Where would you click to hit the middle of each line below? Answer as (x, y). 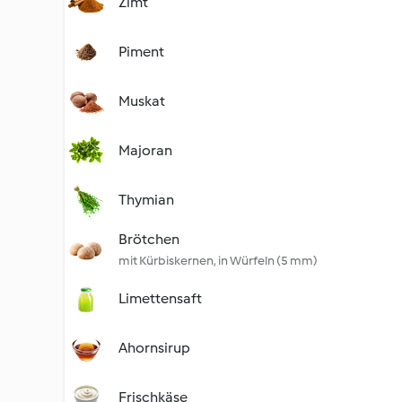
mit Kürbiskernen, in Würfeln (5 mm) (218, 261)
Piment (141, 52)
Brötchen (149, 239)
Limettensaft (160, 298)
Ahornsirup (154, 348)
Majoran (145, 150)
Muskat (142, 101)
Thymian (146, 200)
